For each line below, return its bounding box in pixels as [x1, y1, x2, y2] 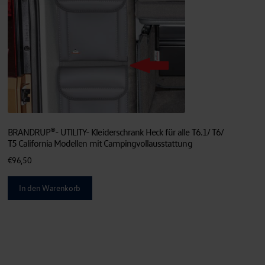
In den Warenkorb [19, 183, 80, 193]
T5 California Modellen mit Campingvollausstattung [7, 137, 192, 149]
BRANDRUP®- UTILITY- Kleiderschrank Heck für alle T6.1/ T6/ [7, 125, 224, 138]
